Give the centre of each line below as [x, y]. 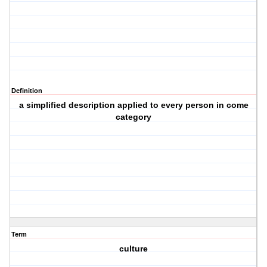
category [134, 117]
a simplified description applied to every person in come [133, 105]
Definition [27, 91]
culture [134, 249]
